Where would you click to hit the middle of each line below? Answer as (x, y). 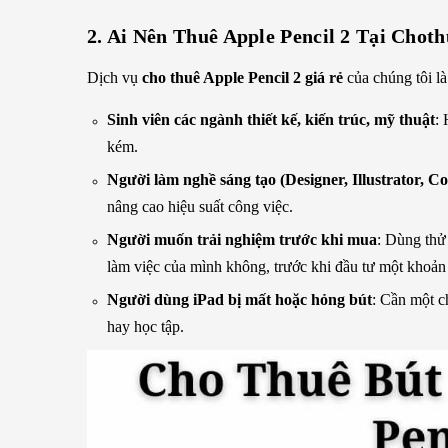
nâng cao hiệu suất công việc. (200, 206)
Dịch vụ (114, 77)
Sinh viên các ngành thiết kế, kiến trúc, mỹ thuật (271, 119)
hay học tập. (145, 326)
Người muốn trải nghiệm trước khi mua (242, 239)
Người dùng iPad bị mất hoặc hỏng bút (239, 299)
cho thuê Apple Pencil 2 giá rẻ (242, 77)
